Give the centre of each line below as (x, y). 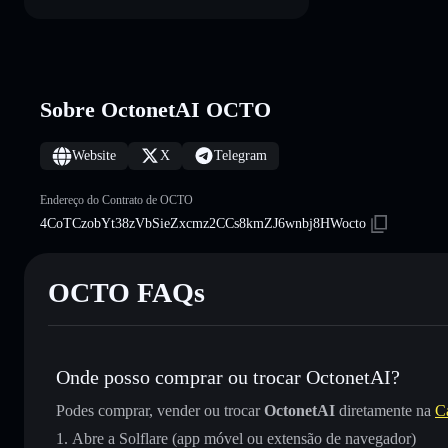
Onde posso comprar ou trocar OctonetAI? (228, 376)
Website (94, 155)
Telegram (240, 155)
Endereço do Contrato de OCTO (116, 199)
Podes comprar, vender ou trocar (160, 410)
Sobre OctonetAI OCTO (155, 109)
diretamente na (385, 410)
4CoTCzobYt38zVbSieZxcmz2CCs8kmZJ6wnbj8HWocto (203, 223)
